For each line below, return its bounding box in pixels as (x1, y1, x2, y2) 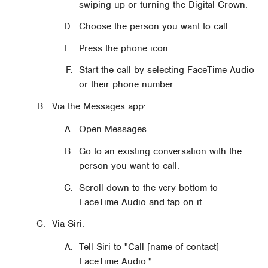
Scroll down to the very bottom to (79, 181, 218, 194)
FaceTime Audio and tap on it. (79, 196, 205, 208)
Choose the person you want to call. (79, 20, 231, 33)
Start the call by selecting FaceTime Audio (79, 64, 255, 77)
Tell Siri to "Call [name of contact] (79, 240, 220, 253)
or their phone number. (79, 78, 176, 91)
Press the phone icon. (79, 42, 171, 54)
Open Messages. (79, 123, 150, 136)
